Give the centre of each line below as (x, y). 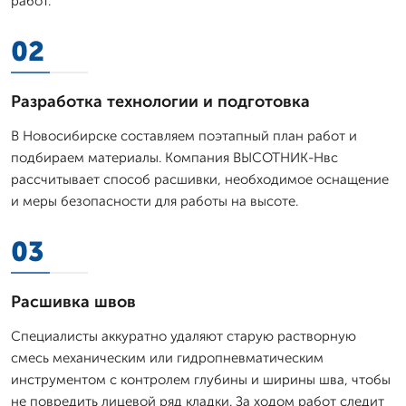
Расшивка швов (73, 301)
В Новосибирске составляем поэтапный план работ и (184, 135)
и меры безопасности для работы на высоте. (155, 201)
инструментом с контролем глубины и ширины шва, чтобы (201, 379)
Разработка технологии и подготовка (160, 101)
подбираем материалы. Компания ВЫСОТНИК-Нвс (174, 157)
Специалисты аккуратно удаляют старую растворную (184, 336)
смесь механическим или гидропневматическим (167, 358)
